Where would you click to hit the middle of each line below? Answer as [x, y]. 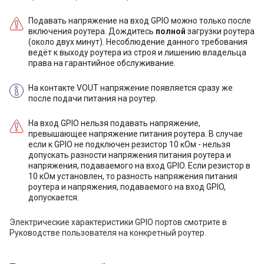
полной [171, 31]
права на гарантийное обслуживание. [102, 63]
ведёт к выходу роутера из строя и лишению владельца [137, 52]
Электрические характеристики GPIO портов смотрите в [118, 222]
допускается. [54, 197]
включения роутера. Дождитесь [92, 31]
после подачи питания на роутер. [93, 98]
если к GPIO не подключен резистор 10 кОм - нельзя [129, 144]
